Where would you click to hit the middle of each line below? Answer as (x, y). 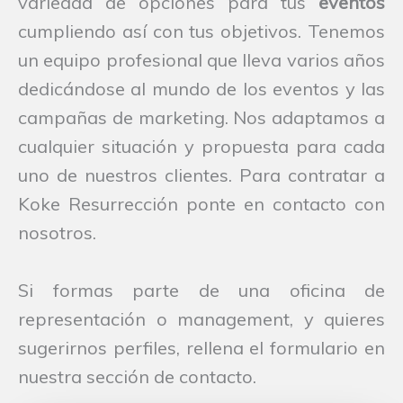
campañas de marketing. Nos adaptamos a (201, 117)
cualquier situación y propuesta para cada (201, 146)
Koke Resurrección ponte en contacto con (201, 203)
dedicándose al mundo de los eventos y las (201, 88)
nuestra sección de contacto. (137, 376)
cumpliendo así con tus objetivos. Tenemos (201, 31)
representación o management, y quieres (201, 318)
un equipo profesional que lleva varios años (201, 59)
